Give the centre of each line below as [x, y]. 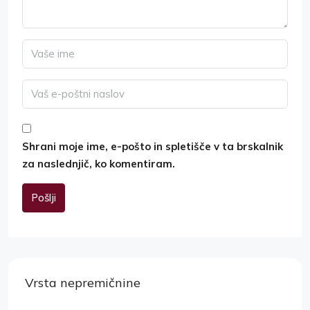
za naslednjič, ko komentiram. [99, 163]
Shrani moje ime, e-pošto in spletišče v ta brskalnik [153, 146]
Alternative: [53, 232]
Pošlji [44, 197]
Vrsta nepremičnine [83, 282]
